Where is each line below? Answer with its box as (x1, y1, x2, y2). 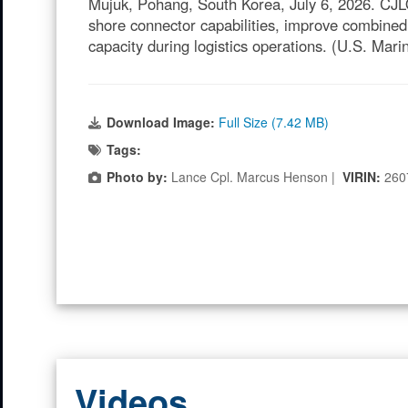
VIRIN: (342, 168, 384, 186)
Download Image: (107, 113, 219, 131)
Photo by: (107, 168, 168, 186)
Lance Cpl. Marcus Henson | (168, 168, 342, 186)
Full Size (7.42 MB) (219, 113, 329, 131)
